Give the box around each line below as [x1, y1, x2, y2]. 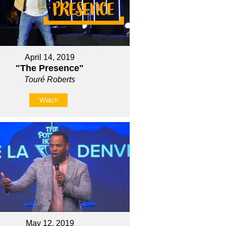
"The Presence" [16, 63, 84, 74]
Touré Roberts [24, 75, 76, 84]
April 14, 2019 [25, 53, 75, 62]
